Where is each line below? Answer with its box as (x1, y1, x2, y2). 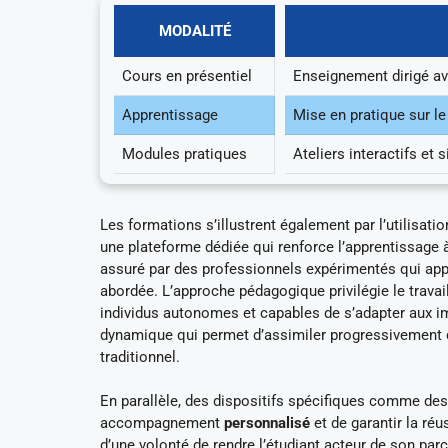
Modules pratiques (122, 144, 248, 163)
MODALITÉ (158, 21, 231, 40)
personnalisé (224, 414, 310, 433)
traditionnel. (100, 347, 180, 366)
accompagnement (100, 414, 224, 433)
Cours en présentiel (122, 66, 253, 85)
